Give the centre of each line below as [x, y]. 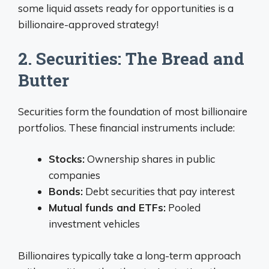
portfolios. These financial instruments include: [126, 127]
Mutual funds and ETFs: [107, 207]
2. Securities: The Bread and [131, 58]
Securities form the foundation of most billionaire [133, 111]
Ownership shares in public [150, 159]
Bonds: [66, 191]
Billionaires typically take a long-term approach [129, 255]
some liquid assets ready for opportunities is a [126, 8]
